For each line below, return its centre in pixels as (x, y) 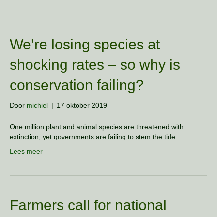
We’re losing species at (85, 44)
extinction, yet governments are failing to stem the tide (93, 137)
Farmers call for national (88, 205)
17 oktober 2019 (82, 105)
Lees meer (26, 151)
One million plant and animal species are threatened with (97, 127)
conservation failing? (77, 85)
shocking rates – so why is (95, 65)
